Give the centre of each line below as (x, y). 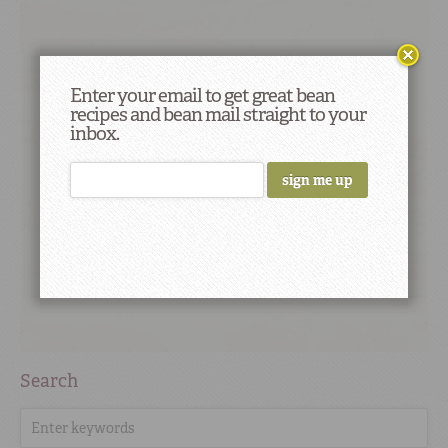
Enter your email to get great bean (202, 95)
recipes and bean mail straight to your (218, 114)
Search (49, 380)
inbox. (94, 133)
